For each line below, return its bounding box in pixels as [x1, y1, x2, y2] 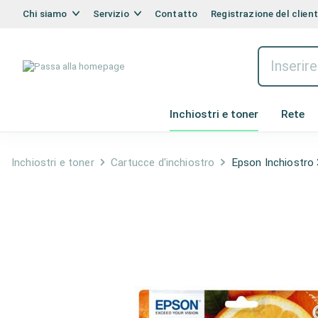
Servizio [92, 8, 131, 19]
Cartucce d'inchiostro [111, 156, 215, 169]
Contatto [154, 8, 198, 19]
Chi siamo [23, 8, 70, 19]
